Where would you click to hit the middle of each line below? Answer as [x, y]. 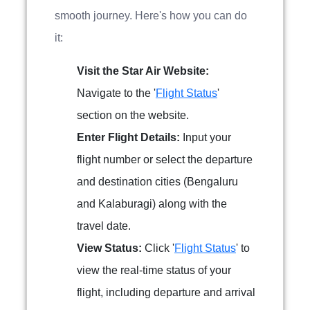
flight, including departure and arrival [166, 292]
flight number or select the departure [165, 159]
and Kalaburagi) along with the [152, 204]
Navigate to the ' [116, 93]
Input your [206, 137]
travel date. [104, 226]
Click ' [158, 248]
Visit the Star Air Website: [143, 71]
